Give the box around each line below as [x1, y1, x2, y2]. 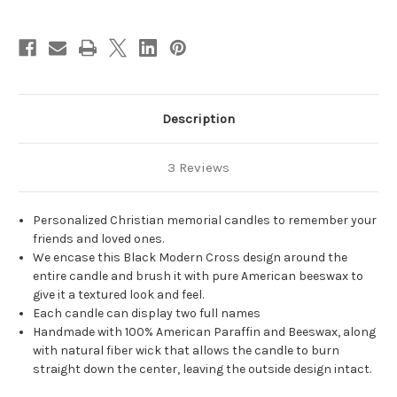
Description [162, 111, 235, 128]
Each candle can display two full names [33, 306, 264, 322]
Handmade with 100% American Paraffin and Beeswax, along [33, 324, 377, 340]
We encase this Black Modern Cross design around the [33, 250, 348, 266]
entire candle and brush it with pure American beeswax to [33, 269, 364, 284]
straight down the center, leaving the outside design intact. [33, 362, 375, 378]
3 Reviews [167, 160, 230, 176]
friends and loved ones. [33, 231, 165, 247]
